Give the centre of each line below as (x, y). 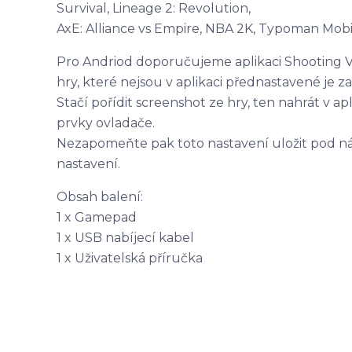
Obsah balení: (100, 197)
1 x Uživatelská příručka (130, 258)
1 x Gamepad (97, 217)
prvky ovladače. (106, 123)
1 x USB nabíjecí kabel (125, 238)
